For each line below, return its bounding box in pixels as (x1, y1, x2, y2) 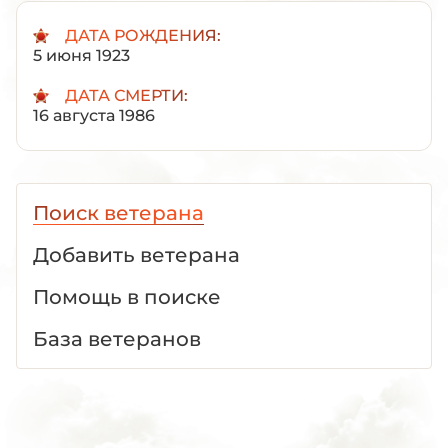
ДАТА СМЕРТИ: (65, 86, 188, 105)
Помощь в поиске (33, 285, 221, 309)
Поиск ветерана (33, 201, 204, 225)
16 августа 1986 (33, 106, 155, 125)
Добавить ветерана (33, 243, 240, 267)
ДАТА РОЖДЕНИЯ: (65, 26, 221, 45)
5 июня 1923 (33, 46, 130, 65)
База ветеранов (33, 327, 201, 351)
